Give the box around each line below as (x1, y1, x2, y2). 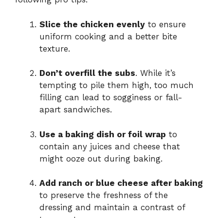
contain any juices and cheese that (39, 141, 180, 151)
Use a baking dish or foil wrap (39, 129, 166, 139)
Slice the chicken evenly (39, 19, 145, 29)
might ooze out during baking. (39, 153, 163, 163)
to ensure (145, 19, 186, 29)
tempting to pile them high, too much (39, 80, 194, 91)
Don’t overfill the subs (39, 68, 135, 78)
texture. (39, 43, 70, 54)
